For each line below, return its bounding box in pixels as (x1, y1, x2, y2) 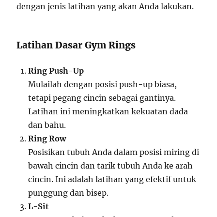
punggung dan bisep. (28, 188, 109, 198)
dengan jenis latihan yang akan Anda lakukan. (16, 1, 194, 12)
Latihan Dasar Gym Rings (16, 39, 136, 51)
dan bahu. (28, 120, 66, 130)
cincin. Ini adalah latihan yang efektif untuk (28, 174, 197, 185)
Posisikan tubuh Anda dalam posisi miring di (28, 147, 200, 157)
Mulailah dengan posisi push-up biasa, (28, 79, 177, 90)
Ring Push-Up (28, 66, 84, 76)
